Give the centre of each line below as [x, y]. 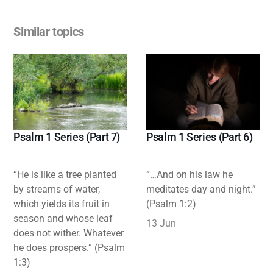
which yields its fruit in [62, 204]
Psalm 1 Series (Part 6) [200, 136]
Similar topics [49, 32]
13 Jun [161, 223]
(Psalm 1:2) [171, 204]
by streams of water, [57, 189]
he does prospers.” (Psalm [69, 247]
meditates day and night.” [201, 189]
